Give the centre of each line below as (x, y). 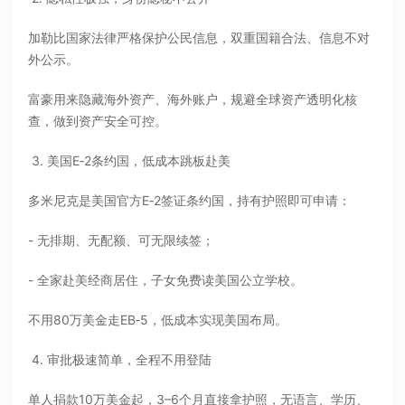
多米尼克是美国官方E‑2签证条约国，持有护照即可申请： (190, 201)
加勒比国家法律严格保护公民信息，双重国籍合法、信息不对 (199, 38)
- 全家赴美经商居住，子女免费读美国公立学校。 (166, 280)
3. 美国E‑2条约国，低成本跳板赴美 (130, 161)
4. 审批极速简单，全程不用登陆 (120, 360)
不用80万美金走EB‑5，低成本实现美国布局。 (158, 320)
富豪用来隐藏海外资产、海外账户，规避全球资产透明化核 (193, 99)
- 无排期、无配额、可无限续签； (122, 240)
